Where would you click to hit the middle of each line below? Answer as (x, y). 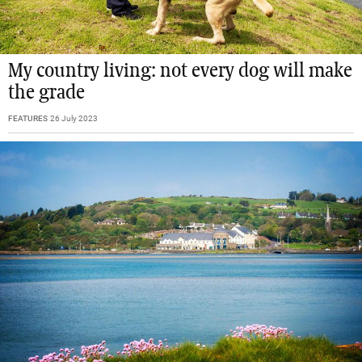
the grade (46, 93)
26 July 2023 (74, 118)
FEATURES (28, 118)
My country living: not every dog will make (180, 71)
